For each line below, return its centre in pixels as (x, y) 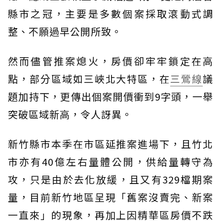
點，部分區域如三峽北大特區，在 (89, 79)
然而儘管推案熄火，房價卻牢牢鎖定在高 (110, 61)
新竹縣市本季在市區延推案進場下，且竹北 (110, 144)
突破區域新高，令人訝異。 (70, 114)
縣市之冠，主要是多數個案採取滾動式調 (110, 14)
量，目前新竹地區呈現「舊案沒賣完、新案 (110, 197)
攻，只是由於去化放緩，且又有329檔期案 (110, 180)
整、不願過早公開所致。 (65, 32)
